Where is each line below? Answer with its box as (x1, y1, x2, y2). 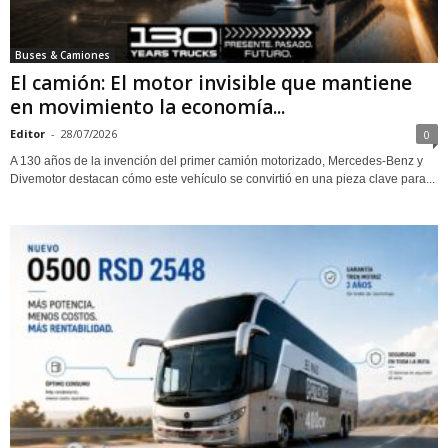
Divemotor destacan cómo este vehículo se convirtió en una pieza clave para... (10, 171, 435, 186)
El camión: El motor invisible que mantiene (10, 69, 412, 96)
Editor (10, 125, 45, 141)
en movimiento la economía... (10, 93, 285, 120)
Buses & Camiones (15, 47, 110, 62)
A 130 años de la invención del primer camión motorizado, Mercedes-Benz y (10, 153, 423, 168)
